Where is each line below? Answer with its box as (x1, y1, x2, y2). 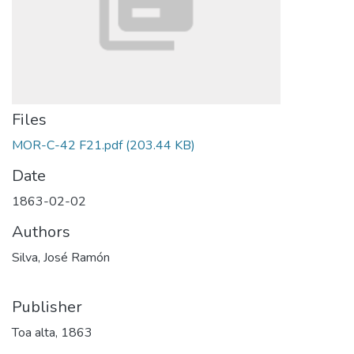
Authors (12, 221, 70, 243)
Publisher (12, 296, 82, 318)
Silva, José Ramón (12, 249, 110, 266)
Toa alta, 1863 (12, 324, 92, 341)
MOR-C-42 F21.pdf (12, 137, 122, 154)
